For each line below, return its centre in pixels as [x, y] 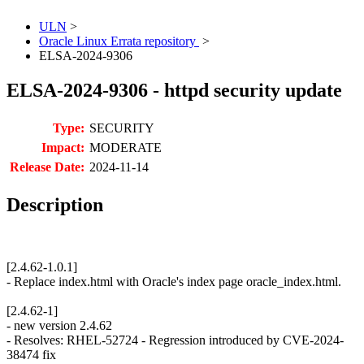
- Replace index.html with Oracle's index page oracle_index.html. [174, 282]
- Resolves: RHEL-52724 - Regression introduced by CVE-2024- [175, 340]
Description [55, 205]
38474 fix [31, 355]
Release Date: [47, 167]
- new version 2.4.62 [59, 326]
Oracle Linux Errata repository [119, 41]
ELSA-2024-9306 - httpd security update [174, 91]
